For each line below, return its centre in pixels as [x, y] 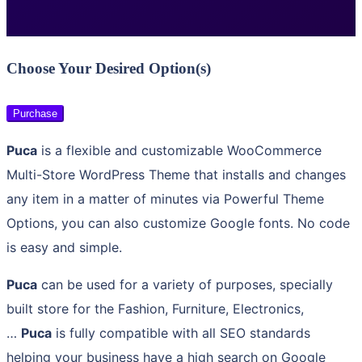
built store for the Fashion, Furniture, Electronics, [155, 309]
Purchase [35, 114]
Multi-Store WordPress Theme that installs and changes [176, 175]
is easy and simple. [64, 248]
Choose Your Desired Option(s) [109, 69]
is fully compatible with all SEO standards [181, 333]
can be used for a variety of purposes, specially [185, 285]
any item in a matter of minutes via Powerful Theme [165, 199]
